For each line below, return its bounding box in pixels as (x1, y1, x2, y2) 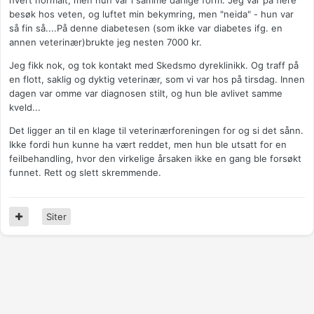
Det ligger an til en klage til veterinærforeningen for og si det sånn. (9, 125, 303, 137)
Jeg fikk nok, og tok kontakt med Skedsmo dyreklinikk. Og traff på (9, 60, 299, 71)
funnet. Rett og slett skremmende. (9, 167, 161, 179)
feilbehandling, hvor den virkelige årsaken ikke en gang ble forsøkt (9, 153, 301, 165)
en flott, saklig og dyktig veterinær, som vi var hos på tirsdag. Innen (9, 74, 305, 86)
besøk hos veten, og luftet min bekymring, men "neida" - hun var (9, 8, 294, 20)
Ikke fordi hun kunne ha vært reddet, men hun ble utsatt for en (9, 139, 287, 151)
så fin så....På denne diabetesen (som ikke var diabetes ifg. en (9, 22, 282, 34)
